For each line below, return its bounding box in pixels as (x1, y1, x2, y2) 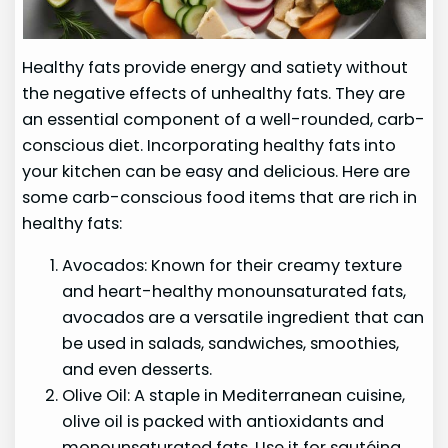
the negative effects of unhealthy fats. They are (22, 81, 406, 105)
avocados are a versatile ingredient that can (62, 306, 425, 330)
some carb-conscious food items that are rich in (22, 185, 418, 209)
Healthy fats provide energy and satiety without (22, 55, 409, 79)
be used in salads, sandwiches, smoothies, (62, 332, 400, 356)
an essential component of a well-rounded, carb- (22, 107, 426, 131)
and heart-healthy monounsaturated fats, (62, 280, 407, 304)
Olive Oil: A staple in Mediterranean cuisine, (62, 384, 406, 408)
